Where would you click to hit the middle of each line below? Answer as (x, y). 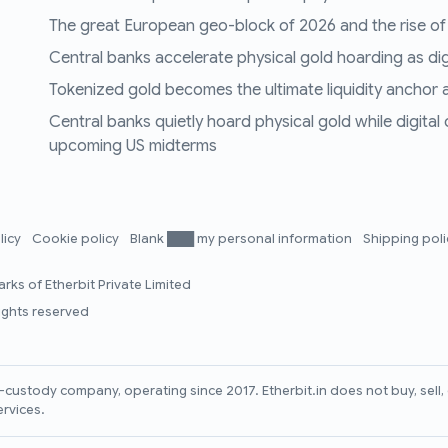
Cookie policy (77, 239)
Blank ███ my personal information (242, 239)
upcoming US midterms (133, 146)
